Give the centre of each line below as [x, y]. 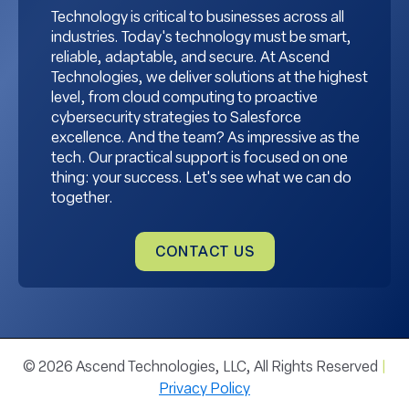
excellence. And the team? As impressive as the [205, 139]
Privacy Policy [204, 390]
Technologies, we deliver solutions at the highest [210, 79]
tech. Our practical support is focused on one [199, 159]
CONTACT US [204, 253]
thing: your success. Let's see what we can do [201, 179]
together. [82, 199]
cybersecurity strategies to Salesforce [176, 119]
